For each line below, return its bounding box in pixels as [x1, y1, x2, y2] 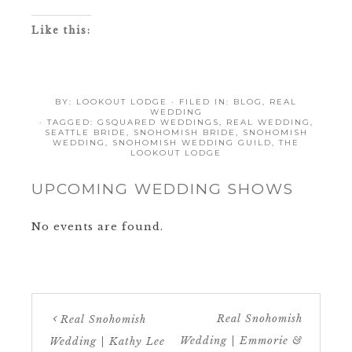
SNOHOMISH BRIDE [133, 127, 236, 138]
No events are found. [31, 220, 163, 234]
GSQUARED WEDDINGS [97, 117, 219, 128]
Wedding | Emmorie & [180, 334, 302, 348]
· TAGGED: [38, 117, 97, 128]
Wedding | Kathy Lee [49, 335, 165, 349]
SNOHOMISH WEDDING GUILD [112, 137, 272, 148]
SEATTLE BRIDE [44, 127, 126, 138]
